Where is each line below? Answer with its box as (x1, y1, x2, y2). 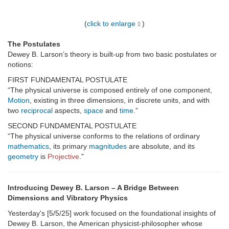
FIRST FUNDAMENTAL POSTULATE (8, 76, 127, 84)
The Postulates (8, 40, 60, 49)
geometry (8, 152, 38, 161)
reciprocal (21, 106, 53, 115)
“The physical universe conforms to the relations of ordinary (8, 132, 200, 141)
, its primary (49, 142, 89, 151)
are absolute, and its (127, 142, 195, 151)
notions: (8, 60, 33, 69)
